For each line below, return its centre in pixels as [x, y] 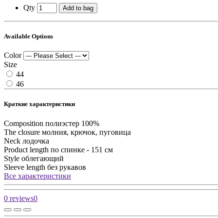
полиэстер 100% [72, 123]
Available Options [28, 36]
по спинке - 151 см [82, 149]
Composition [24, 123]
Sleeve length [25, 167]
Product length [26, 149]
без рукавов [67, 167]
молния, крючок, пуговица [86, 132]
